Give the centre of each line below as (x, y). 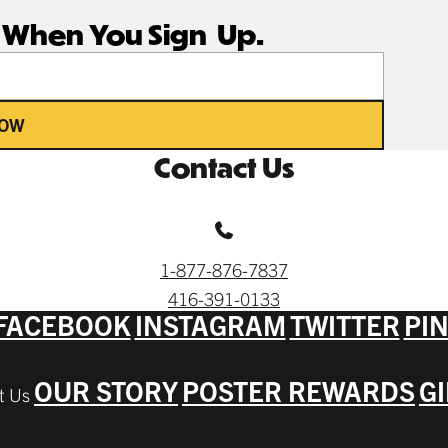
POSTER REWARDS (298, 390)
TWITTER (344, 324)
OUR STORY (106, 390)
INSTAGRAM (210, 324)
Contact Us (224, 167)
